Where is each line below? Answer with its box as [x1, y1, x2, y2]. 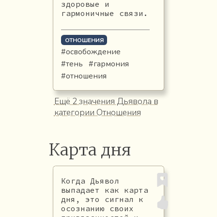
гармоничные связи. [61, 8, 148, 18]
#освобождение [61, 46, 121, 57]
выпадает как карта [61, 185, 148, 195]
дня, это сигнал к [61, 194, 143, 204]
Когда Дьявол [61, 175, 119, 186]
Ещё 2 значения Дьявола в [54, 95, 158, 107]
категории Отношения [54, 107, 141, 118]
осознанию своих [61, 203, 134, 213]
